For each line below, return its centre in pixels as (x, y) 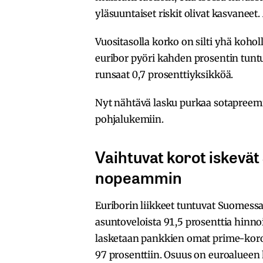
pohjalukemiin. (129, 119)
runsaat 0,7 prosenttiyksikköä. (164, 75)
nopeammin (139, 177)
